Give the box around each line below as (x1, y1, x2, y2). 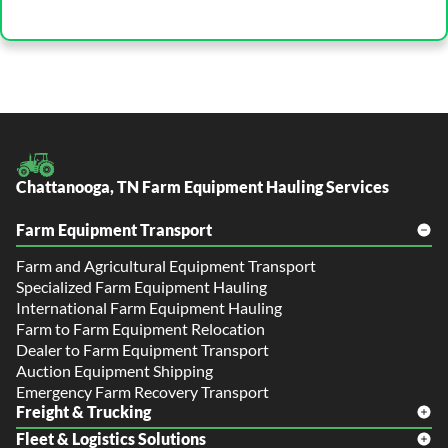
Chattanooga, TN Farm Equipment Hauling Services (16, 177, 389, 197)
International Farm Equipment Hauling (16, 298, 282, 318)
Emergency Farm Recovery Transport (16, 382, 269, 402)
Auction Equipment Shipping (16, 361, 213, 381)
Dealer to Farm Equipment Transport (16, 340, 269, 360)
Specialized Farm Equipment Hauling (16, 277, 267, 297)
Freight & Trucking (16, 402, 151, 422)
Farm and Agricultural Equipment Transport (16, 256, 316, 276)
